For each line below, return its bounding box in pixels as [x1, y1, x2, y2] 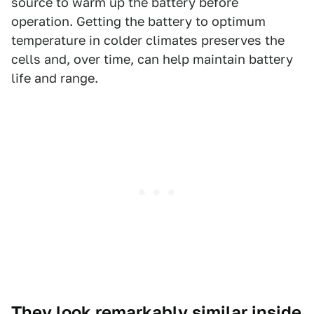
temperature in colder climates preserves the [11, 33, 285, 48]
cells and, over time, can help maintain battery [11, 52, 293, 67]
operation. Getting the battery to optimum [11, 14, 266, 29]
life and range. [11, 71, 102, 86]
